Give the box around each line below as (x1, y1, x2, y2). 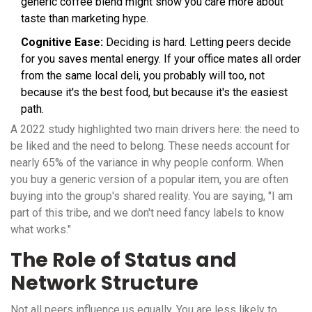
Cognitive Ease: (21, 36, 103, 49)
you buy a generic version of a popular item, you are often (10, 173, 288, 187)
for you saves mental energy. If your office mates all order (21, 52, 301, 66)
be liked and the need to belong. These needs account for (10, 139, 290, 153)
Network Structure (10, 270, 198, 297)
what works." (10, 223, 71, 237)
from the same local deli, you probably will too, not (21, 69, 265, 83)
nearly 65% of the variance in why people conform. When (10, 156, 283, 170)
